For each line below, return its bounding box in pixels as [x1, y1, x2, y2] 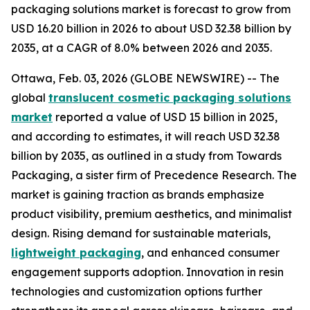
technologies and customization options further [11, 284, 262, 298]
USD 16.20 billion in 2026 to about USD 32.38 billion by [11, 21, 291, 35]
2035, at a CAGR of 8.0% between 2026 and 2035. [11, 41, 272, 55]
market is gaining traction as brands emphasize [11, 188, 264, 201]
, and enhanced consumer [141, 246, 280, 259]
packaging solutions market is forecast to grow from [11, 2, 291, 16]
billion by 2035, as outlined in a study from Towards [11, 149, 282, 163]
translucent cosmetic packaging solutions [48, 91, 291, 104]
